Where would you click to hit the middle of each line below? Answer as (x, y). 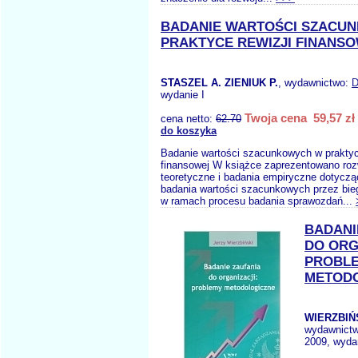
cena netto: (188, 119)
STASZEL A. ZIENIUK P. (219, 83)
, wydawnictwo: (315, 83)
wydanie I (183, 95)
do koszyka (189, 131)
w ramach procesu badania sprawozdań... (258, 201)
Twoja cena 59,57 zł (300, 118)
